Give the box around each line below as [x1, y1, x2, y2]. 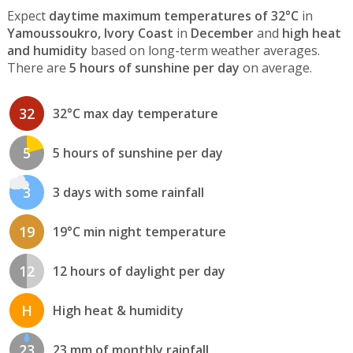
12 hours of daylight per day [52, 262, 225, 281]
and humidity [6, 41, 87, 59]
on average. [239, 58, 312, 76]
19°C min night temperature [52, 223, 226, 241]
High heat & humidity [52, 302, 184, 320]
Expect [6, 6, 49, 24]
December [190, 24, 254, 42]
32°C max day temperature [52, 105, 218, 123]
